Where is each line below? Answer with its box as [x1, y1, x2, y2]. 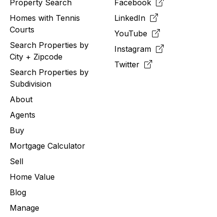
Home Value [10, 172, 55, 182]
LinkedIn [114, 13, 150, 23]
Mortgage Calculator [10, 141, 85, 151]
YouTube [114, 29, 152, 39]
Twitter [114, 60, 144, 70]
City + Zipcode [10, 52, 62, 62]
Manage [10, 203, 39, 213]
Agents [10, 110, 35, 120]
